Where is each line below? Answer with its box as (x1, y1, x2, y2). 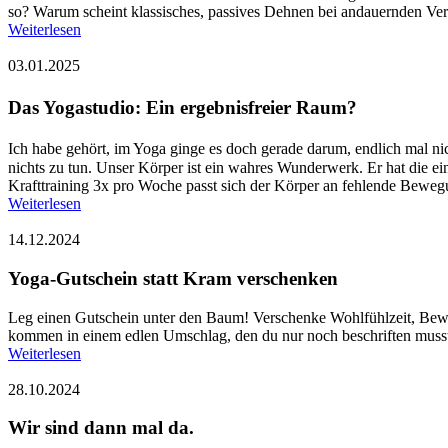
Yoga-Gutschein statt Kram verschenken (8, 268, 338, 290)
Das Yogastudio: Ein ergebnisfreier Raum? (8, 96, 368, 118)
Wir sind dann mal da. (8, 417, 194, 439)
